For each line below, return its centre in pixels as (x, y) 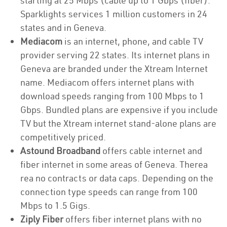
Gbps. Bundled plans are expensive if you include (119, 110)
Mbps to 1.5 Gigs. (56, 205)
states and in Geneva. (63, 28)
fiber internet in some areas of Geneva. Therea (114, 164)
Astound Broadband (60, 151)
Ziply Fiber (42, 219)
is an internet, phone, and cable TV (133, 41)
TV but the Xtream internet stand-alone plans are (118, 123)
